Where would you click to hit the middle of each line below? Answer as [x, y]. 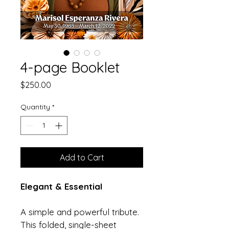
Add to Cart [82, 157]
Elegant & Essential [61, 186]
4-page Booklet [70, 67]
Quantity [35, 107]
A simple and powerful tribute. [81, 212]
